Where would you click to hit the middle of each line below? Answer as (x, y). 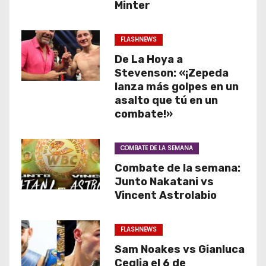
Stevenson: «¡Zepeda (171, 73)
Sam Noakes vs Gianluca (179, 249)
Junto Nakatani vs (164, 182)
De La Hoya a (148, 59)
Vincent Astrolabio (165, 195)
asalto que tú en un (166, 100)
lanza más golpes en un (176, 87)
